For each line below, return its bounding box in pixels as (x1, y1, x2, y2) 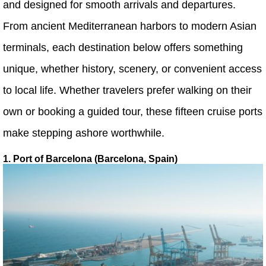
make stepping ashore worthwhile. (3, 127, 164, 139)
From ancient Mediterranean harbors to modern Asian (3, 20, 256, 32)
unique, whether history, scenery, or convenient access (3, 63, 262, 75)
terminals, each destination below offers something (3, 42, 243, 53)
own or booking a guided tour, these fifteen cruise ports (3, 106, 262, 118)
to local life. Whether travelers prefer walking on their (3, 84, 252, 96)
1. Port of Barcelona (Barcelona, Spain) (3, 154, 178, 164)
